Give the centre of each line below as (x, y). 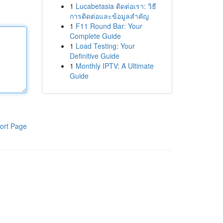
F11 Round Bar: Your (109, 26)
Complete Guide (95, 36)
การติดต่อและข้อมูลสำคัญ (109, 16)
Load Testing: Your (105, 46)
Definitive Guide (94, 56)
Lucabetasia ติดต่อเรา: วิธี (116, 6)
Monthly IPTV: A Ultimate (114, 66)
